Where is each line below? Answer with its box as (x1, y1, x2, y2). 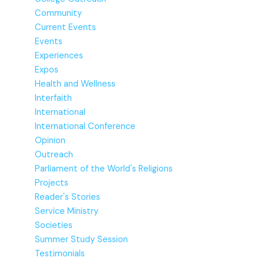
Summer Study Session (35, 233, 128, 245)
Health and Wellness (35, 78, 116, 90)
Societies (35, 219, 73, 231)
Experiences (35, 49, 84, 61)
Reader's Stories (35, 191, 101, 203)
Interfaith (35, 92, 72, 104)
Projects (35, 177, 69, 189)
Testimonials (35, 247, 85, 259)
